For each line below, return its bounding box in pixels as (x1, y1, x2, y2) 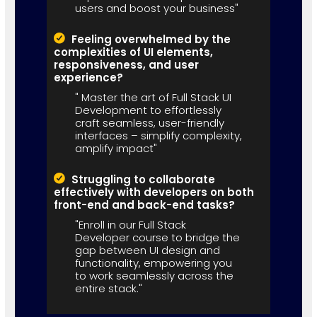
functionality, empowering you (74, 255, 232, 270)
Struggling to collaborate (71, 171, 215, 187)
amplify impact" (74, 140, 157, 156)
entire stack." (74, 280, 142, 296)
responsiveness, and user (53, 57, 199, 72)
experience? (53, 69, 123, 85)
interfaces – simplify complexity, (74, 127, 242, 143)
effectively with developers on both (53, 184, 254, 200)
